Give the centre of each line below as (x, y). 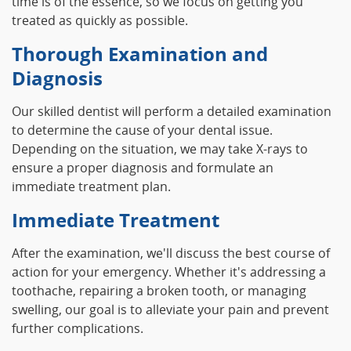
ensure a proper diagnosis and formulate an (143, 168)
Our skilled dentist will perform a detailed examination (172, 112)
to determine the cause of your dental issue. (142, 130)
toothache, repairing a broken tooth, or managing (159, 291)
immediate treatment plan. (91, 187)
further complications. (78, 329)
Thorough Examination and (140, 54)
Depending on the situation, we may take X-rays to (160, 149)
